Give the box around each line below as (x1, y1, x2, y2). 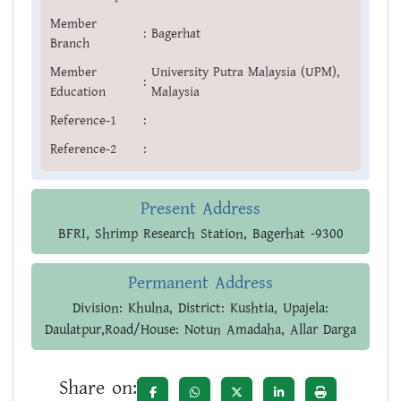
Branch (50, 34, 90, 54)
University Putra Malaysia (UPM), (151, 63, 339, 82)
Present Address (141, 196, 260, 222)
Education (50, 82, 106, 102)
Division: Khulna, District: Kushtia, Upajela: (73, 298, 328, 320)
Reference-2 (50, 140, 116, 159)
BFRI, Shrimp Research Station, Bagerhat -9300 (57, 224, 344, 245)
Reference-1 (50, 111, 116, 131)
